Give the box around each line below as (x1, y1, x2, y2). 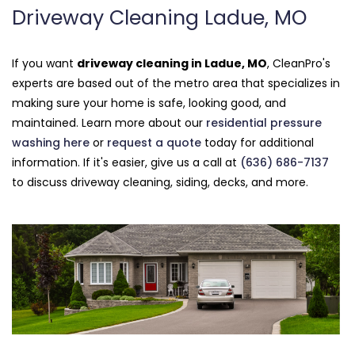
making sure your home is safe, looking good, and (12, 95, 286, 112)
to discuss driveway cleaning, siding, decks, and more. (12, 174, 308, 191)
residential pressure (206, 115, 322, 132)
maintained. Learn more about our (12, 115, 206, 132)
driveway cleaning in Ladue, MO (77, 55, 267, 72)
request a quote (107, 135, 201, 151)
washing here (12, 135, 90, 151)
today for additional (201, 135, 314, 151)
